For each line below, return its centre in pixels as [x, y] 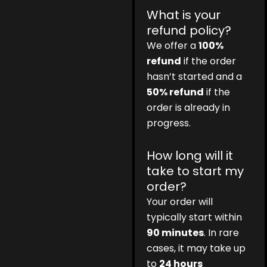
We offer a [173, 46]
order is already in [189, 108]
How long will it [190, 156]
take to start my [195, 171]
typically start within [195, 218]
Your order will [180, 202]
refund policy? [189, 31]
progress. [169, 123]
